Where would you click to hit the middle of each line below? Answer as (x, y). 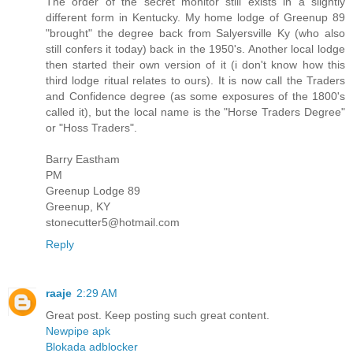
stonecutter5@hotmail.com (113, 223)
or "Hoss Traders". (91, 128)
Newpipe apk (78, 331)
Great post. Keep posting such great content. (158, 316)
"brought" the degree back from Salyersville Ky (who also (195, 33)
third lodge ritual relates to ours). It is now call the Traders (195, 81)
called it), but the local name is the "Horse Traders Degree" (195, 112)
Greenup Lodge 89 (93, 191)
